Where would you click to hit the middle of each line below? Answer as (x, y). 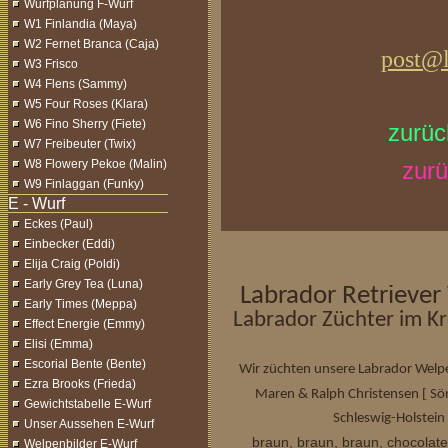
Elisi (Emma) (58, 344)
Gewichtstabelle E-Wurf (87, 404)
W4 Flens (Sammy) (75, 84)
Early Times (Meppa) (80, 304)
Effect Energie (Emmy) (84, 324)
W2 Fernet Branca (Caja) (91, 44)
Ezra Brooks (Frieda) (80, 384)
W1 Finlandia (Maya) (80, 24)
